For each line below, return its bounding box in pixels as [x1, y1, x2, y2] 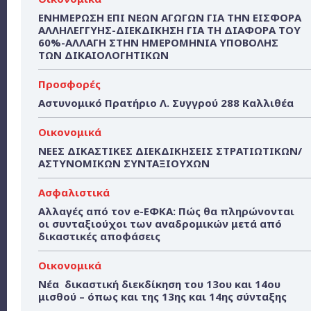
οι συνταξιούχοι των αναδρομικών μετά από [38, 217, 282, 231]
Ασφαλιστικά [38, 185, 110, 200]
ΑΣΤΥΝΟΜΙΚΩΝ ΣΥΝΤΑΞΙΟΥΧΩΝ [38, 156, 210, 171]
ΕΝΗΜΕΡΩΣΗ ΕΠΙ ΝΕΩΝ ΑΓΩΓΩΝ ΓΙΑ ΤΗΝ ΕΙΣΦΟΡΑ [38, 10, 301, 25]
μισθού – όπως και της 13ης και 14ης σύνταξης [38, 289, 287, 304]
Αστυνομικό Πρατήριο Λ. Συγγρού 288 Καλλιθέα [38, 96, 294, 110]
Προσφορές [38, 77, 101, 92]
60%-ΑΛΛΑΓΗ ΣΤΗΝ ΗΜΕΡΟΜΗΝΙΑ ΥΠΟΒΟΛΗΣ [38, 35, 278, 50]
